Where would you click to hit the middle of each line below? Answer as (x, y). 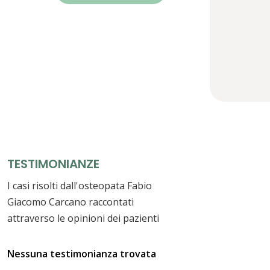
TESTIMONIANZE (53, 164)
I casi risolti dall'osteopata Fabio (80, 185)
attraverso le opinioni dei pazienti (83, 218)
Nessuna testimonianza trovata (82, 253)
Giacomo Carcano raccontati (71, 202)
